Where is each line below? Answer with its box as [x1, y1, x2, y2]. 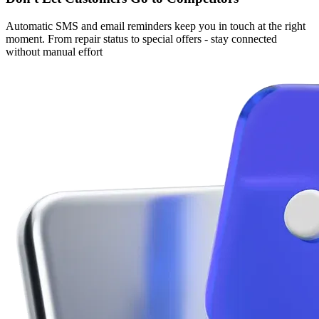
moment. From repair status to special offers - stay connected [6, 32, 277, 45]
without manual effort [6, 45, 103, 58]
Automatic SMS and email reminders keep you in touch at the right [6, 19, 305, 32]
